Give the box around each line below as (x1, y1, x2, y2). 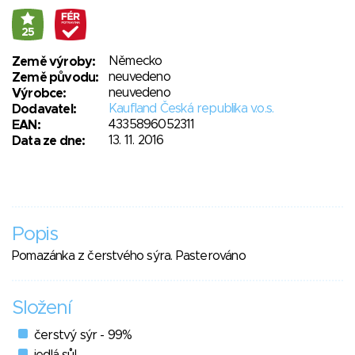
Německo (109, 54, 162, 67)
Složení (12, 298, 71, 318)
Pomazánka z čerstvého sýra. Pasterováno (12, 249, 246, 262)
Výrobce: (12, 86, 67, 100)
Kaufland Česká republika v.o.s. (109, 101, 274, 115)
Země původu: (12, 71, 99, 84)
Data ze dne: (12, 134, 86, 147)
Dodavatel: (12, 102, 76, 116)
